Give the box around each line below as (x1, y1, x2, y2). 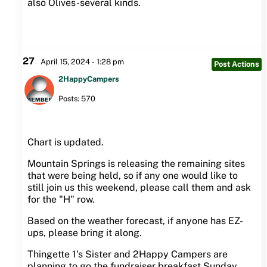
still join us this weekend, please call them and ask (27, 182, 251, 194)
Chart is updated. (27, 136, 108, 148)
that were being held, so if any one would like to (27, 170, 238, 182)
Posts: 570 (58, 94, 95, 104)
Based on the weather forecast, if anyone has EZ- (27, 215, 243, 227)
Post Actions (213, 60, 259, 69)
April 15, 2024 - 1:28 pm (40, 57, 124, 67)
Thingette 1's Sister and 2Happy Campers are (27, 249, 228, 260)
